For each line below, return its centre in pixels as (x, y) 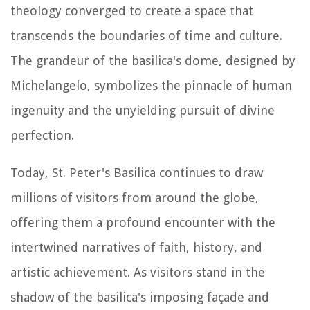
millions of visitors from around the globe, (135, 197)
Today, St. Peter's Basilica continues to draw (137, 172)
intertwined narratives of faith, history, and (136, 247)
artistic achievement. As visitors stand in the (138, 272)
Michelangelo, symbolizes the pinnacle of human (151, 85)
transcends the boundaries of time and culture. (146, 35)
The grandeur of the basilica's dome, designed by (153, 60)
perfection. (42, 135)
